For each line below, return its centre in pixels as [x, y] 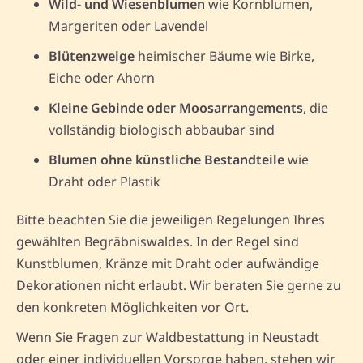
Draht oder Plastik [105, 181]
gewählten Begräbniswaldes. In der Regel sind [158, 241]
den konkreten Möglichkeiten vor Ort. [132, 307]
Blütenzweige [92, 56]
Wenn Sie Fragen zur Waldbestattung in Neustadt [168, 337]
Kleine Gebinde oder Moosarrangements [176, 107]
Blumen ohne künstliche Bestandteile [167, 159]
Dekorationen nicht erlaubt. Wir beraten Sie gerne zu [179, 285]
